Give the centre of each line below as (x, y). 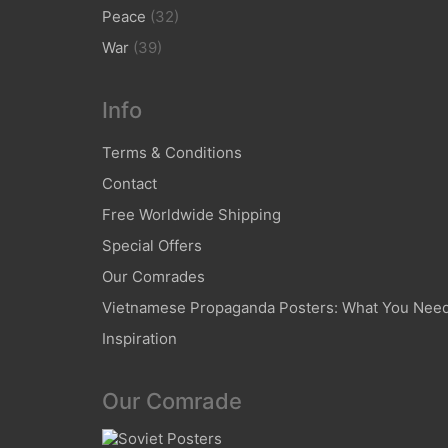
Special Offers (152, 245)
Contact (129, 183)
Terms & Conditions (172, 152)
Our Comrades (153, 276)
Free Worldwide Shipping (191, 214)
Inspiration (139, 338)
